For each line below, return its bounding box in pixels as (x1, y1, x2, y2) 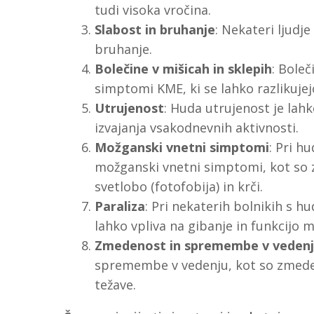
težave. (94, 275, 136, 293)
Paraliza (94, 197, 145, 214)
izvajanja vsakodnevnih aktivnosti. (94, 118, 299, 136)
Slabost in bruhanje (94, 20, 215, 38)
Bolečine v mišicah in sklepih (94, 60, 272, 77)
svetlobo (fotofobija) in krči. (94, 177, 263, 195)
